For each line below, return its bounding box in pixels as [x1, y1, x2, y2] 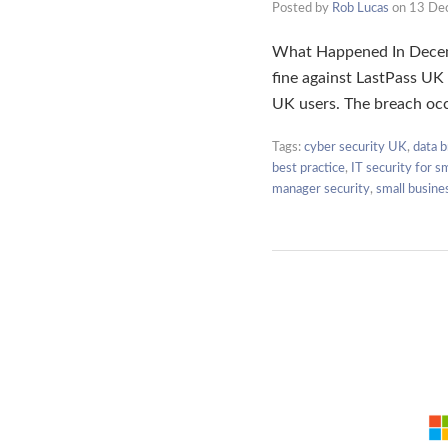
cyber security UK [304, 140, 407, 154]
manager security [272, 182, 370, 196]
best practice [272, 161, 345, 175]
